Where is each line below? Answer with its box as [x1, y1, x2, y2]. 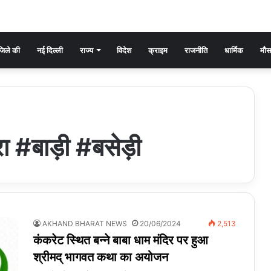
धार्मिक [224, 45, 243, 55]
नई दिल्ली [37, 45, 63, 55]
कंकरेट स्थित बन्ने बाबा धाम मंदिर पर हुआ [33, 232, 208, 247]
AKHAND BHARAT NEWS [42, 218, 127, 228]
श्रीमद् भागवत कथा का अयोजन [33, 249, 168, 264]
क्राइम [148, 45, 168, 55]
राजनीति [184, 45, 207, 55]
